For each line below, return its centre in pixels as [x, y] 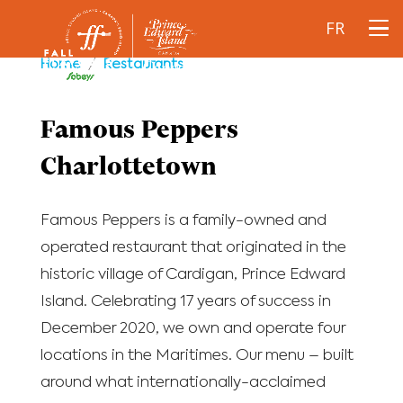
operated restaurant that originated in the [193, 248]
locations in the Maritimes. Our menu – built [197, 356]
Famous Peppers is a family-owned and [183, 221]
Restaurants [143, 64]
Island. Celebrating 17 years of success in [185, 302]
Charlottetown [128, 166]
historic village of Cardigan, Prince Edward [193, 275]
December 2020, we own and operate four [193, 329]
